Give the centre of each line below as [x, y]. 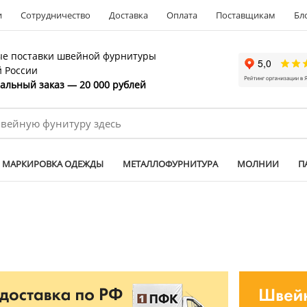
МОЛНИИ [258, 164]
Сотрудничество [55, 15]
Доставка [128, 15]
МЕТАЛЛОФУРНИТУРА [170, 164]
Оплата [182, 15]
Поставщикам [245, 15]
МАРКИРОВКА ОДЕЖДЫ [53, 164]
